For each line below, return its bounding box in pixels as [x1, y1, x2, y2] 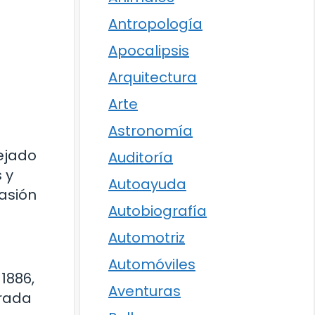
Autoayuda [108, 174, 186, 194]
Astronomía [108, 121, 193, 141]
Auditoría [108, 148, 173, 167]
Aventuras [108, 281, 181, 301]
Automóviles [108, 255, 195, 274]
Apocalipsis [108, 41, 189, 60]
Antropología [108, 14, 202, 34]
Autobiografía [108, 201, 207, 221]
